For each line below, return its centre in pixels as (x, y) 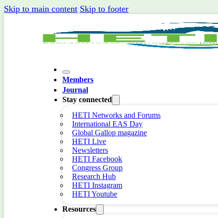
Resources (79, 209)
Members (78, 80)
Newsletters (90, 150)
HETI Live (89, 141)
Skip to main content (41, 9)
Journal (75, 90)
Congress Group (97, 168)
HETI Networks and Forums (116, 115)
